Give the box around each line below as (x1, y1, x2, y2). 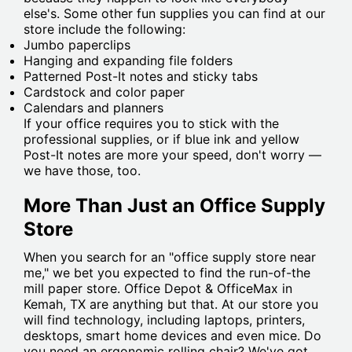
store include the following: (24, 21, 189, 38)
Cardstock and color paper (24, 84, 185, 101)
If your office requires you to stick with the (24, 115, 279, 132)
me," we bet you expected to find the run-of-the (24, 265, 310, 281)
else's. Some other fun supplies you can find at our (24, 5, 325, 22)
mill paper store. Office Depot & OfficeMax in (24, 280, 292, 297)
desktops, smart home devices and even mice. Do (24, 328, 321, 344)
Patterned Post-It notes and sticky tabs (24, 68, 258, 85)
